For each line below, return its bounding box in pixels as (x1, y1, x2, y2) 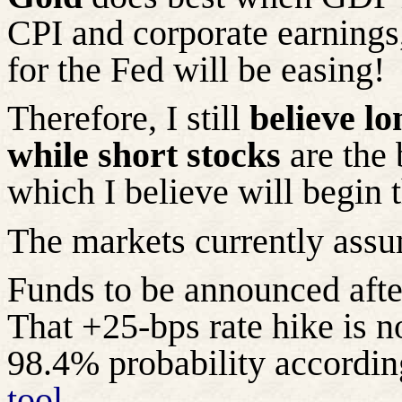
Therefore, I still (7, 98, 249, 139)
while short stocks (7, 135, 281, 176)
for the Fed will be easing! (7, 48, 385, 90)
